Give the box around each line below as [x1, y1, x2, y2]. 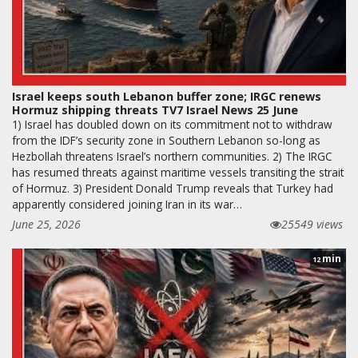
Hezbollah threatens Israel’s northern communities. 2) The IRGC [12, 148, 332, 164]
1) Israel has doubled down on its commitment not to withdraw [12, 116, 332, 132]
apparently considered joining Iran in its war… [12, 196, 242, 212]
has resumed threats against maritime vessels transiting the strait [12, 164, 344, 180]
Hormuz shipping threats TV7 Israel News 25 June [12, 101, 298, 117]
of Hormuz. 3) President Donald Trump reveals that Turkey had [12, 180, 333, 196]
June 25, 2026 [12, 216, 81, 232]
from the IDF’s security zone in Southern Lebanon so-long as [12, 132, 320, 148]
